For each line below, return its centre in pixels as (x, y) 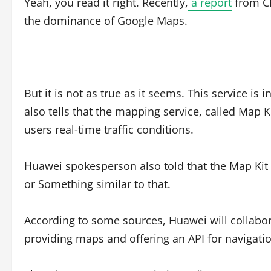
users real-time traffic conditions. (109, 129)
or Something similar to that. (97, 184)
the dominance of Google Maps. (106, 21)
